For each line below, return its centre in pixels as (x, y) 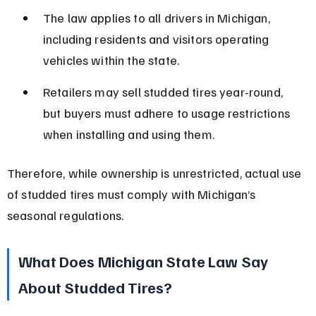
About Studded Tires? (96, 287)
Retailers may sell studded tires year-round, (164, 91)
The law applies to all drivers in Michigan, (158, 17)
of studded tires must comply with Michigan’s (133, 194)
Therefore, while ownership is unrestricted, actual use (156, 172)
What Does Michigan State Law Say (145, 261)
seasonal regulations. (65, 215)
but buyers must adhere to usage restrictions (168, 113)
